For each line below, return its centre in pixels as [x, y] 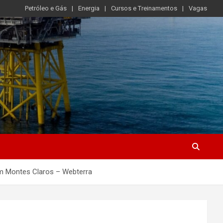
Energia [89, 8]
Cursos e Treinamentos [144, 8]
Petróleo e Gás [46, 8]
